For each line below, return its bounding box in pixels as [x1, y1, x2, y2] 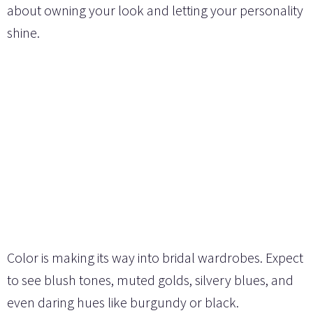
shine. [7, 23, 40, 41]
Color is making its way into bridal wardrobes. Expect [7, 248, 303, 266]
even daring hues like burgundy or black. [7, 293, 239, 311]
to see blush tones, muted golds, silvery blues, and [7, 270, 293, 289]
